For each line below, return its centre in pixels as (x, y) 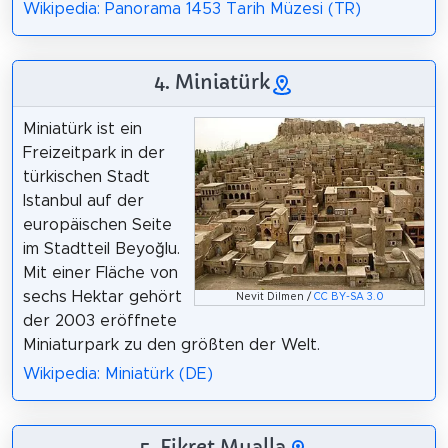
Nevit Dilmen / (274, 297)
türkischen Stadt (86, 177)
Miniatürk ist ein (82, 129)
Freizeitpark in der (93, 153)
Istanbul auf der (83, 201)
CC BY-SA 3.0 (348, 297)
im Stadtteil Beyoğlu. (101, 249)
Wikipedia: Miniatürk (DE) (117, 373)
